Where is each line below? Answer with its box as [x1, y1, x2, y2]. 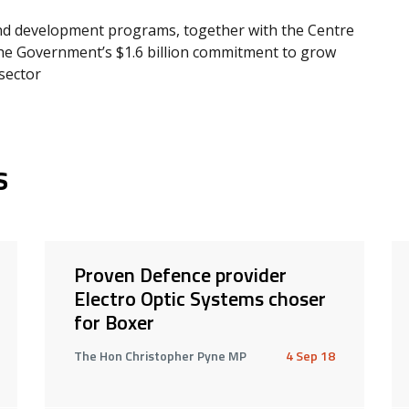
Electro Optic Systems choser [73, 282, 326, 314]
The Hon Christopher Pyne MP [73, 345, 246, 365]
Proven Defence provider [73, 258, 287, 290]
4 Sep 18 [285, 345, 335, 365]
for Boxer [73, 306, 154, 338]
